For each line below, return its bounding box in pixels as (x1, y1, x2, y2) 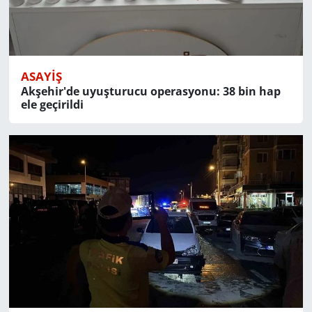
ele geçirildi (20, 97, 84, 113)
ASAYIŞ (20, 68, 62, 85)
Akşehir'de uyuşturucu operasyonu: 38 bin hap (20, 84, 281, 100)
